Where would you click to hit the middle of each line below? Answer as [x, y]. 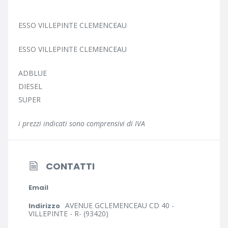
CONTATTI [70, 166]
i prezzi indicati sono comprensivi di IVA [82, 123]
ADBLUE [33, 73]
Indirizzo [44, 206]
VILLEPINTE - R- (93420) [68, 213]
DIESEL [30, 86]
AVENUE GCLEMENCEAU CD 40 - [120, 205]
